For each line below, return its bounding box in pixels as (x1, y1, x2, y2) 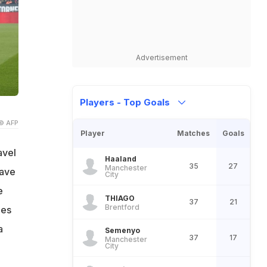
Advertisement (135, 53, 188, 62)
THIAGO (105, 193, 135, 203)
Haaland (105, 154, 136, 163)
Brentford (105, 202, 139, 212)
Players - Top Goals (80, 97, 172, 108)
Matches (177, 129, 210, 138)
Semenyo (105, 226, 140, 235)
